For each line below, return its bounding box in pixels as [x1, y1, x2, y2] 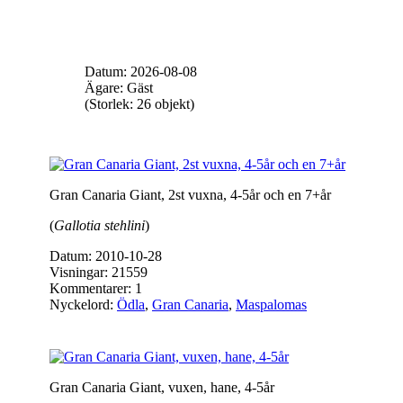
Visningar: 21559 [49, 264, 148, 280]
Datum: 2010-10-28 [49, 248, 162, 264]
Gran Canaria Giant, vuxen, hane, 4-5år [49, 380, 274, 395]
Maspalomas [236, 297, 307, 312]
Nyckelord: [49, 297, 117, 312]
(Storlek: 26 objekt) [85, 96, 194, 112]
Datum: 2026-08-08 [85, 64, 197, 79]
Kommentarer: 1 [49, 281, 142, 296]
